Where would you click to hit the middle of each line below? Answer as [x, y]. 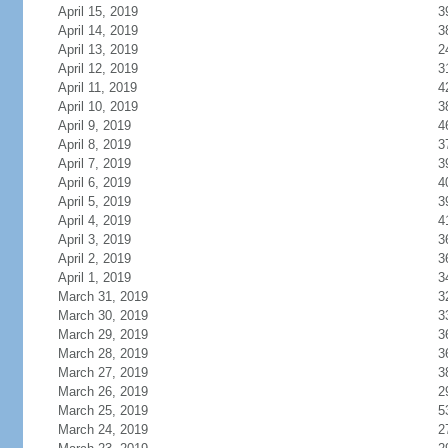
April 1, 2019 [94, 277]
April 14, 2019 [97, 30]
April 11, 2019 [97, 87]
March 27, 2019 [102, 372]
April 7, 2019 [94, 163]
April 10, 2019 [97, 106]
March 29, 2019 [102, 334]
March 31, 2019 [102, 296]
